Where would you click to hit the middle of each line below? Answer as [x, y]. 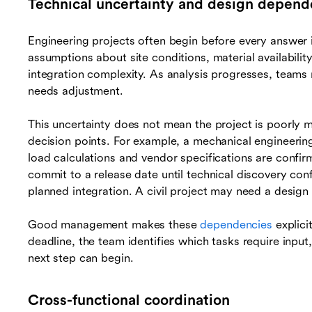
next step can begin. [81, 258]
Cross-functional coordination [129, 301]
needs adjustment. [76, 91]
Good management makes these [114, 225]
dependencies [236, 225]
